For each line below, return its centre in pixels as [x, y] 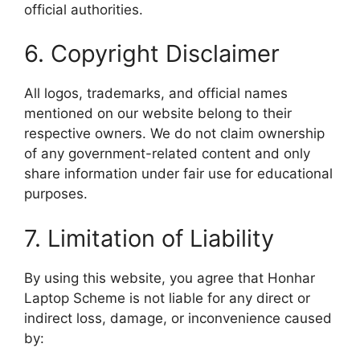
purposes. [56, 194]
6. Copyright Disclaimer [152, 53]
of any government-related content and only [167, 153]
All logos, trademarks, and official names [156, 93]
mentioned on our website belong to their [158, 113]
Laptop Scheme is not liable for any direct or [167, 298]
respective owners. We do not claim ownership [174, 133]
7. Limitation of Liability [149, 238]
